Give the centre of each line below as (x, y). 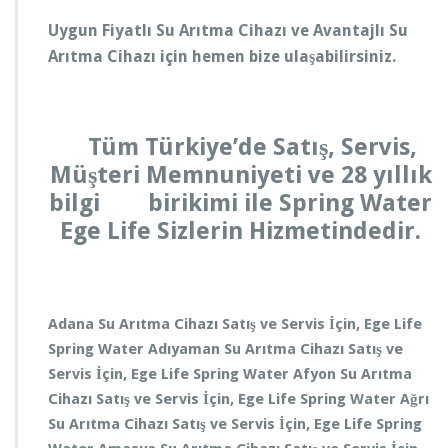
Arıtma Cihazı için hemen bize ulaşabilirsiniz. (222, 56)
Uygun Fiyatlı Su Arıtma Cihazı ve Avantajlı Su (228, 30)
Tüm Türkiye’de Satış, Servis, (240, 147)
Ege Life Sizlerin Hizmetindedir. (240, 231)
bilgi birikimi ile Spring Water (240, 203)
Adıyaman (186, 349)
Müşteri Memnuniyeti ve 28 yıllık (240, 175)
